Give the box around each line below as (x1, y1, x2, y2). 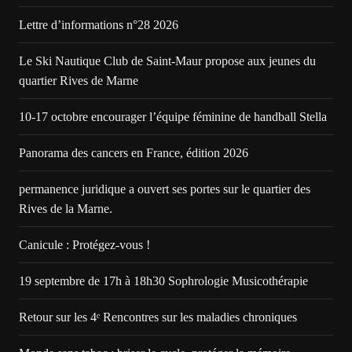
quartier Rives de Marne (18, 74, 138, 87)
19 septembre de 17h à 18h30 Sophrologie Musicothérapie (18, 274, 308, 288)
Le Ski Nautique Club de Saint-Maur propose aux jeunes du (18, 54, 316, 68)
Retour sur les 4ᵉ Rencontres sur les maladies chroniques (18, 310, 297, 324)
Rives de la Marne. (18, 202, 115, 215)
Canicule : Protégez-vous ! (18, 238, 150, 251)
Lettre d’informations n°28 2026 (18, 18, 178, 31)
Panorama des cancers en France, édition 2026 (18, 146, 248, 159)
